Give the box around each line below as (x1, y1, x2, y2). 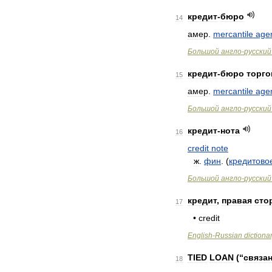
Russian (215, 231, 242, 240)
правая (222, 195, 252, 205)
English (188, 231, 212, 240)
